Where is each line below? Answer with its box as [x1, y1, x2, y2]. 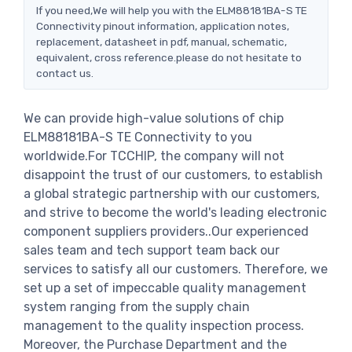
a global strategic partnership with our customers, [24, 185, 320, 201]
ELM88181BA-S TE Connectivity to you [24, 129, 252, 145]
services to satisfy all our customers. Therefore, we [24, 261, 328, 277]
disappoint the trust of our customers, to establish [24, 167, 323, 182]
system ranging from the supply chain [24, 299, 250, 314]
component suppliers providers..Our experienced [24, 223, 309, 239]
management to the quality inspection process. [24, 317, 304, 333]
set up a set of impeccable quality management [24, 280, 306, 295]
